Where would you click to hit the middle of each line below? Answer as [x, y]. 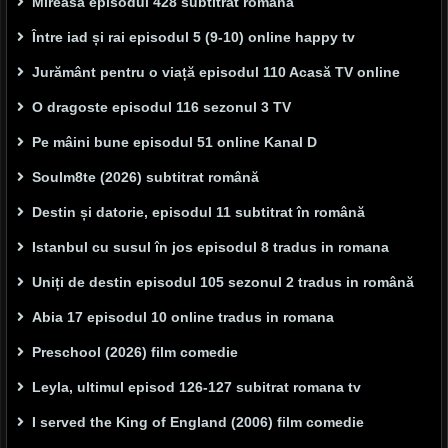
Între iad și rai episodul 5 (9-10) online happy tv [193, 37]
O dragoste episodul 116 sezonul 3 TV [161, 107]
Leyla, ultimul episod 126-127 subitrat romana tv [196, 387]
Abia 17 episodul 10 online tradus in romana [183, 317]
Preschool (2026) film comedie [135, 352]
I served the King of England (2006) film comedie [198, 422]
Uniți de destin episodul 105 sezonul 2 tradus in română [223, 282]
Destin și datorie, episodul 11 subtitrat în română [198, 212]
